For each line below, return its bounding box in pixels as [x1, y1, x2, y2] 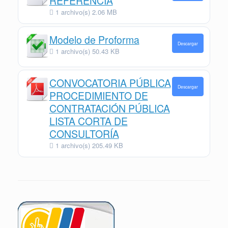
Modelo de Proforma [49, 32, 139, 47]
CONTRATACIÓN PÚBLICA [49, 101, 170, 116]
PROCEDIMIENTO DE [49, 88, 148, 103]
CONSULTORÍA [49, 126, 119, 141]
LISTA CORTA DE [49, 113, 128, 128]
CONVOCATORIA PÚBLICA [49, 75, 171, 90]
